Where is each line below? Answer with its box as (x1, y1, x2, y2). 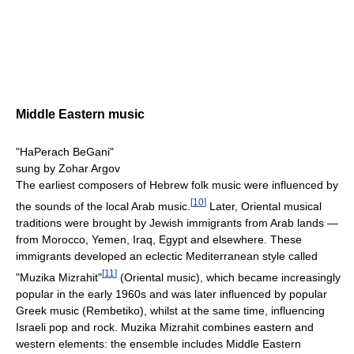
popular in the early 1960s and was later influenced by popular (16, 287, 327, 300)
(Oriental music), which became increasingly (117, 270, 341, 284)
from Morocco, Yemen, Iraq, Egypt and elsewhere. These (16, 233, 302, 247)
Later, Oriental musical (206, 200, 322, 213)
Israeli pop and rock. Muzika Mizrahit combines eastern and (16, 320, 314, 333)
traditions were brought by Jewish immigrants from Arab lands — (16, 217, 338, 230)
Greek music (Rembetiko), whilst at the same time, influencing (16, 303, 325, 317)
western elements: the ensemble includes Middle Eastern (16, 337, 301, 350)
